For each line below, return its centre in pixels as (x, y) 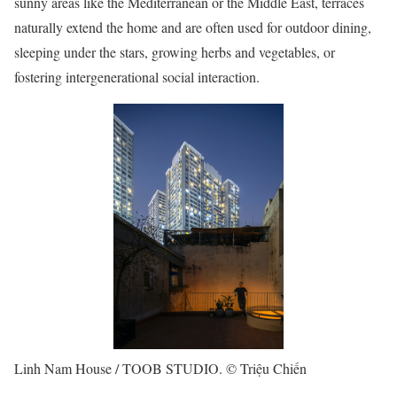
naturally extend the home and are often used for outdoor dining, (193, 27)
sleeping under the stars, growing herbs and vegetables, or (175, 51)
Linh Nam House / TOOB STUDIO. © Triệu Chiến (160, 369)
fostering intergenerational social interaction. (137, 76)
